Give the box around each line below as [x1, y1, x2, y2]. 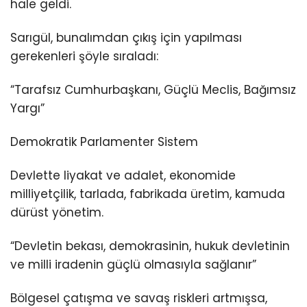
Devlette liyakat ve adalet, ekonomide [10, 167, 236, 184]
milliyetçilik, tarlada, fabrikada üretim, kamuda [10, 185, 285, 202]
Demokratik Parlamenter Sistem [10, 133, 198, 150]
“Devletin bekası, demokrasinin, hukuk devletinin [10, 238, 290, 255]
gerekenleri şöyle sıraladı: [10, 47, 158, 64]
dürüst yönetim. [10, 204, 103, 221]
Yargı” [10, 99, 45, 116]
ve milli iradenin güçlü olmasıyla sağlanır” [10, 256, 256, 273]
